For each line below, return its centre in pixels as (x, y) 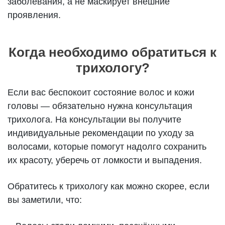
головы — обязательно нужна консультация (100, 106)
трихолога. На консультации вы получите (95, 120)
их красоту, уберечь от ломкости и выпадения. (105, 160)
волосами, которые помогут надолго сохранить (107, 147)
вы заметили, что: (45, 200)
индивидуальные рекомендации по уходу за (101, 133)
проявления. (34, 15)
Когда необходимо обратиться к (113, 52)
